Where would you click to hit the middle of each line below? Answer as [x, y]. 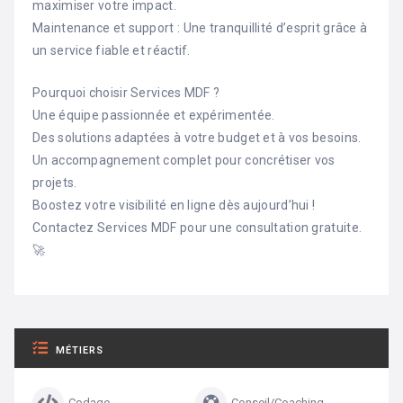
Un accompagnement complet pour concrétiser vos [184, 161]
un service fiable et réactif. [112, 50]
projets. [55, 183]
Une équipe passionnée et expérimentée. [154, 116]
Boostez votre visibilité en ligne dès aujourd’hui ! [174, 206]
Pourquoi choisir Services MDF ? [126, 93]
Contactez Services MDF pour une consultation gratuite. [197, 228]
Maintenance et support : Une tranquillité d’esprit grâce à [200, 27]
